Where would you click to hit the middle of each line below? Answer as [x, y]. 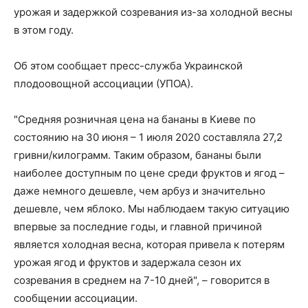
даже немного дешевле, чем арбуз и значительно [140, 191]
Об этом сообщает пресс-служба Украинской [128, 66]
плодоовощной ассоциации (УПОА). [103, 84]
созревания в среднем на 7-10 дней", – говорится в [142, 280]
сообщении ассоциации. [76, 298]
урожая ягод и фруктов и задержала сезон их [128, 263]
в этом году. [44, 30]
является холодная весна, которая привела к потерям [149, 245]
